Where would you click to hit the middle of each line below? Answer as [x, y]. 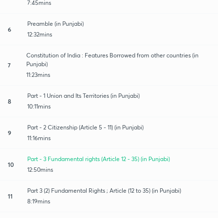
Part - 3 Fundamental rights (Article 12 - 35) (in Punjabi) [99, 159]
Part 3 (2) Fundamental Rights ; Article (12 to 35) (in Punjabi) [104, 190]
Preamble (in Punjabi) [55, 23]
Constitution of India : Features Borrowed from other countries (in [113, 55]
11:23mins [38, 74]
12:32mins [40, 34]
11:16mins [39, 138]
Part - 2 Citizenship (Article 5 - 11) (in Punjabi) [85, 127]
